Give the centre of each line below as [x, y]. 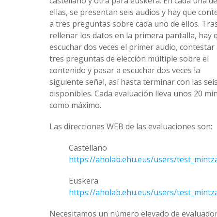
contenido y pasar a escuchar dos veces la [125, 70]
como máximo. [75, 105]
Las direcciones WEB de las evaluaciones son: [131, 126]
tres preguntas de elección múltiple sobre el [129, 59]
